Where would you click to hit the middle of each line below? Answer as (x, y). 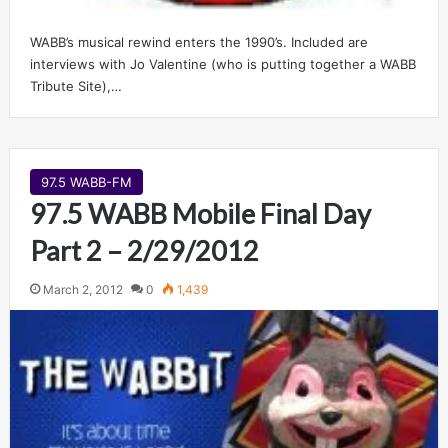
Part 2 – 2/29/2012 (144, 251)
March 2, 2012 (82, 290)
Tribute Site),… (75, 86)
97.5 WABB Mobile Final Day (200, 214)
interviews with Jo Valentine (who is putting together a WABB (222, 64)
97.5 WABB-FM (86, 182)
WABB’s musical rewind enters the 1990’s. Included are (198, 42)
